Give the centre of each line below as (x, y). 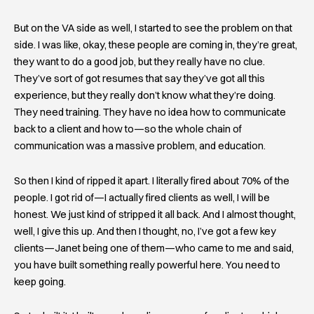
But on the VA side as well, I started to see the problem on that (153, 28)
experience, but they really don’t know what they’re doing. (145, 96)
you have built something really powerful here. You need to (147, 265)
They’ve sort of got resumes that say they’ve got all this (139, 79)
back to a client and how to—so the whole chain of (128, 129)
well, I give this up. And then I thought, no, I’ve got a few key (145, 231)
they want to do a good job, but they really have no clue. (139, 62)
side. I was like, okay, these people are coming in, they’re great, (156, 45)
